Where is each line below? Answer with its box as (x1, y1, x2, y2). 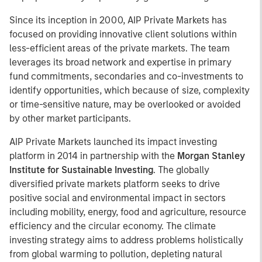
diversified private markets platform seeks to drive (9, 178, 220, 189)
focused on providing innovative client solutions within (9, 29, 237, 40)
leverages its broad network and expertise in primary (9, 57, 232, 68)
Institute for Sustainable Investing (9, 164, 153, 175)
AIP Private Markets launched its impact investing (9, 136, 217, 147)
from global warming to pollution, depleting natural (9, 249, 222, 260)
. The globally (153, 164, 209, 175)
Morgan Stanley (177, 150, 245, 161)
